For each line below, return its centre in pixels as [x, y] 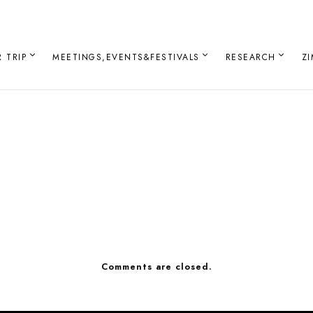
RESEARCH [250, 57]
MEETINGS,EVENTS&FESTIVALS [126, 57]
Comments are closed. [156, 267]
